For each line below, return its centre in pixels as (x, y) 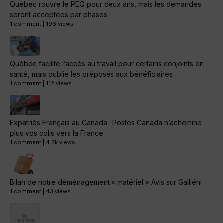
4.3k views (60, 143)
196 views (60, 24)
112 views (59, 83)
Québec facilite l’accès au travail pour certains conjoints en (107, 64)
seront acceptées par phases (58, 15)
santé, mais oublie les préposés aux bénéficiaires (91, 74)
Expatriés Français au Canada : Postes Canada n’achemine (106, 123)
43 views (58, 191)
